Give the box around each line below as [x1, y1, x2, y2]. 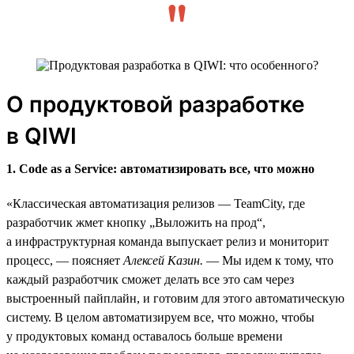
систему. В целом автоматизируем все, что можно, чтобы [6, 310, 314, 324]
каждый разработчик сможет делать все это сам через [6, 272, 294, 286]
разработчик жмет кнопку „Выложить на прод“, [6, 215, 265, 229]
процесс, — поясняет [6, 253, 120, 267]
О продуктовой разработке [6, 90, 305, 118]
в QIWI [6, 122, 77, 149]
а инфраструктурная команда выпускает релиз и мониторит [6, 234, 329, 248]
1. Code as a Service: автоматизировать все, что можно [6, 161, 314, 175]
